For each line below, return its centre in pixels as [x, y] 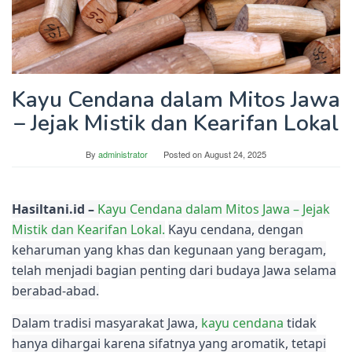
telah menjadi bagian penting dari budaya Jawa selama [174, 271]
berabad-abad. [55, 291]
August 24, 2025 [235, 154]
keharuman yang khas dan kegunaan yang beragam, [169, 250]
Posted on [184, 154]
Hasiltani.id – [55, 209]
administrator [123, 154]
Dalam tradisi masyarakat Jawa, [106, 323]
